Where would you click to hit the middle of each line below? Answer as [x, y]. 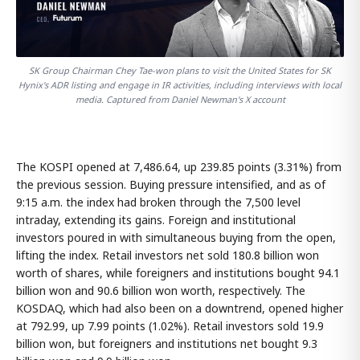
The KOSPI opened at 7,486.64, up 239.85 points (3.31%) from [179, 166]
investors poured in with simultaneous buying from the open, [176, 237]
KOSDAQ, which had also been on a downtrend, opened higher [180, 308]
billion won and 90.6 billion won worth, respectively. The [161, 290]
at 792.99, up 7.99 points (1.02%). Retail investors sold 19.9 [170, 325]
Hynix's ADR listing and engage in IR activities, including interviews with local [180, 84]
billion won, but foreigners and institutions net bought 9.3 [167, 343]
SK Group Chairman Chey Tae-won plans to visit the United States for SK [180, 70]
